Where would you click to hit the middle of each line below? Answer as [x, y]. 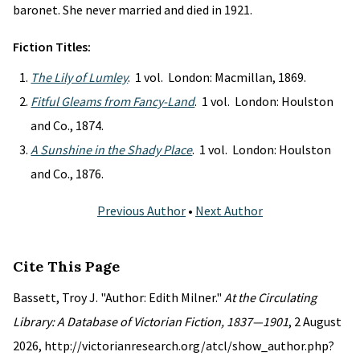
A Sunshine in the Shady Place [112, 149]
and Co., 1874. [67, 125]
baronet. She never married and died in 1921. [133, 10]
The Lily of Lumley [80, 77]
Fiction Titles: [52, 47]
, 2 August [315, 321]
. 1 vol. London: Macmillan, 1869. [217, 77]
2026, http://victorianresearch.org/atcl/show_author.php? [174, 346]
